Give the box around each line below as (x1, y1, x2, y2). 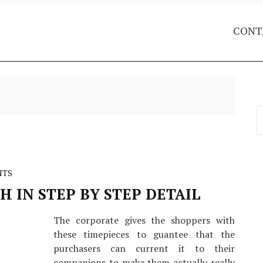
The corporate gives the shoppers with (53, 214, 235, 227)
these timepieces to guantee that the (53, 228, 235, 241)
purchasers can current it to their (53, 242, 235, 255)
